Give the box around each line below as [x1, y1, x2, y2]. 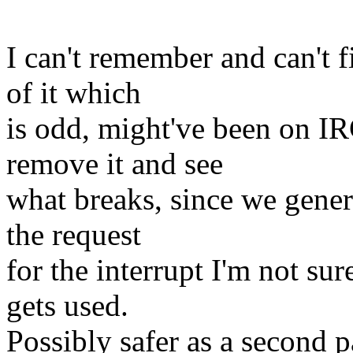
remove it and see [6, 147, 223, 181]
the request [6, 217, 141, 252]
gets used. [6, 288, 128, 323]
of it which [6, 76, 141, 110]
